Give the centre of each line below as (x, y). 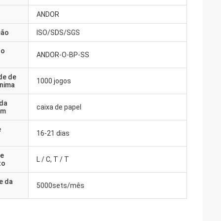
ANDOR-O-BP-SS (63, 55)
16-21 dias (53, 133)
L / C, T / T (53, 159)
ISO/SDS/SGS (58, 33)
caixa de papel (59, 107)
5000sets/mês (60, 185)
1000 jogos (54, 81)
